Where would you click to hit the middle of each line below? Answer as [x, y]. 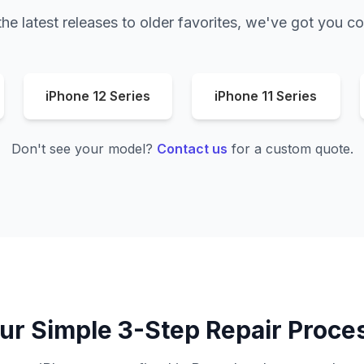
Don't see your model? [84, 149]
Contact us [192, 149]
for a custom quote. [290, 149]
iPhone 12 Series [98, 96]
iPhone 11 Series [266, 96]
